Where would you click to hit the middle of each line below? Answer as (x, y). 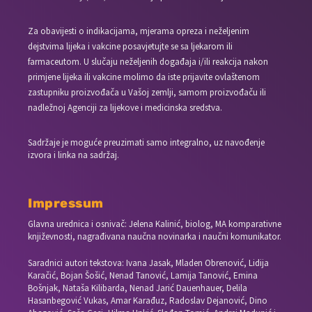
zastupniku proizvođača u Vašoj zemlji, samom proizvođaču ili (147, 92)
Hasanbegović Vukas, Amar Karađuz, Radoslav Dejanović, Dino (148, 301)
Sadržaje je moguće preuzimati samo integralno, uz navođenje (147, 142)
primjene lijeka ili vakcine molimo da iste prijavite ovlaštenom (144, 77)
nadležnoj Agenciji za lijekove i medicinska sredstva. (125, 107)
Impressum (66, 203)
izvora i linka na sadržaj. (74, 155)
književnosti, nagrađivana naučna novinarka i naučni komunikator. (155, 236)
